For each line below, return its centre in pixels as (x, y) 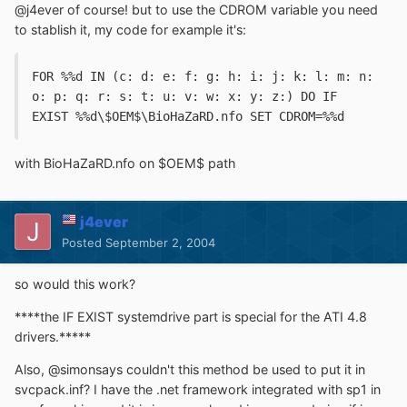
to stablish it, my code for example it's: (130, 30)
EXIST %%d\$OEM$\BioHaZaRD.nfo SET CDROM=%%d (188, 117)
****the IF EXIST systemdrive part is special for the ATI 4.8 (191, 316)
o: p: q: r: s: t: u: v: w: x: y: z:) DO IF (184, 97)
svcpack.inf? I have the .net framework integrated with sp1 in (198, 390)
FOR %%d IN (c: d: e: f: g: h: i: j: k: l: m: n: (203, 77)
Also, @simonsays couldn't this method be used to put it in (190, 370)
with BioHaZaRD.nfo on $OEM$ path (125, 163)
